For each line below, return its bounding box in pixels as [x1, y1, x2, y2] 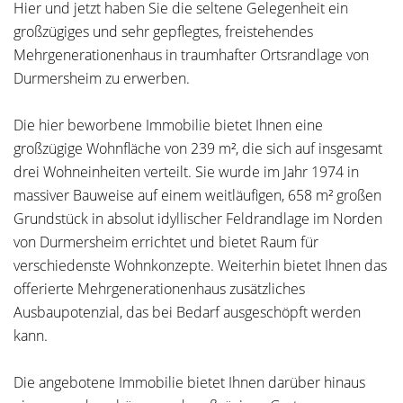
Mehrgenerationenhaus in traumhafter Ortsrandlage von [13, 45, 369, 65]
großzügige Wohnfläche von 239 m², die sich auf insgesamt [13, 139, 382, 158]
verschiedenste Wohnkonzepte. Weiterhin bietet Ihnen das [13, 255, 387, 275]
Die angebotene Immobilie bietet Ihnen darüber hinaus [13, 372, 365, 392]
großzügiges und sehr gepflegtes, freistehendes [13, 22, 313, 41]
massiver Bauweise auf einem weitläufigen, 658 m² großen [13, 185, 381, 205]
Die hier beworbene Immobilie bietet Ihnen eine [13, 115, 323, 135]
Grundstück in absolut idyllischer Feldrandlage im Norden [13, 209, 382, 228]
